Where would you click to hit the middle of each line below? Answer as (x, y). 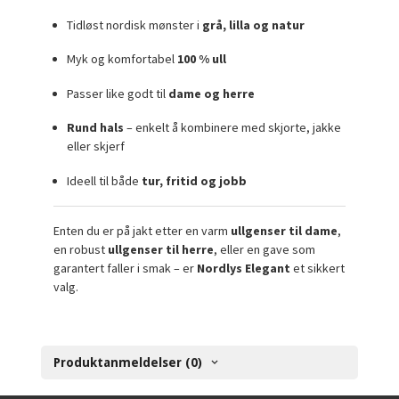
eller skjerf (96, 147)
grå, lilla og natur (254, 24)
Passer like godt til (118, 93)
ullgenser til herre (161, 250)
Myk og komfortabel (122, 59)
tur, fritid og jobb (195, 180)
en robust (81, 250)
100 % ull (202, 59)
